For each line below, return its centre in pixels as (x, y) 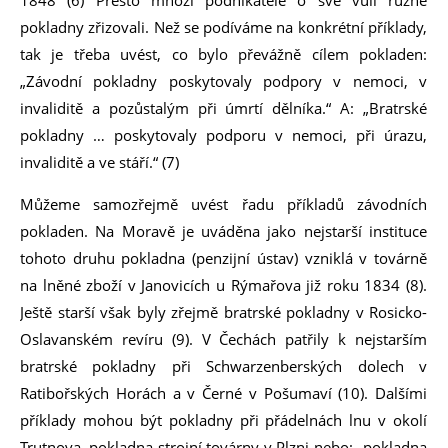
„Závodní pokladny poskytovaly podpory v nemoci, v (223, 81)
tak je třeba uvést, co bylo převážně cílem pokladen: (223, 54)
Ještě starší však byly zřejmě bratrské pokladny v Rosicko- (223, 312)
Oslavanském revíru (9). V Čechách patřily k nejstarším (223, 339)
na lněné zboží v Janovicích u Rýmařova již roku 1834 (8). (223, 285)
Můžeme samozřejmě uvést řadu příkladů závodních (223, 204)
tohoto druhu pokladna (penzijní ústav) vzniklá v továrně (223, 258)
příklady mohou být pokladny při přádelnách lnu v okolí (223, 420)
